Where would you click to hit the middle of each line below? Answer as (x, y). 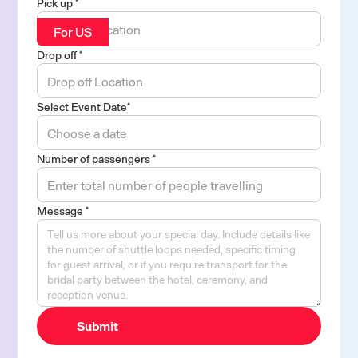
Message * (63, 211)
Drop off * (60, 55)
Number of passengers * (97, 159)
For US (73, 32)
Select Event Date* (84, 107)
